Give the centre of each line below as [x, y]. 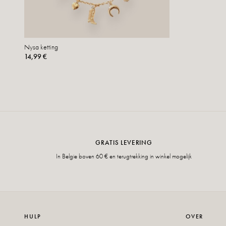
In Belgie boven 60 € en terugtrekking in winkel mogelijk [124, 156]
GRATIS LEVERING [124, 142]
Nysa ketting [41, 47]
